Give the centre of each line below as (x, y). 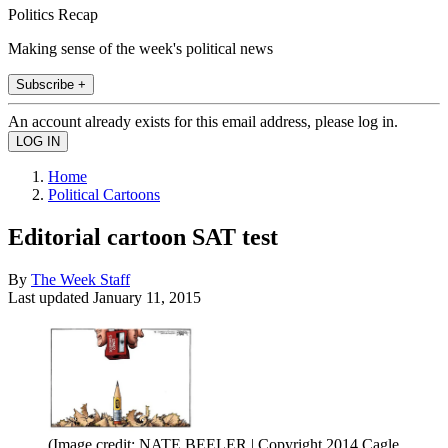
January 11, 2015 (147, 297)
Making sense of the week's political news (140, 48)
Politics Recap (53, 14)
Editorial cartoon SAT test (143, 236)
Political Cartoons (104, 194)
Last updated (50, 297)
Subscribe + (51, 84)
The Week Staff (80, 279)
